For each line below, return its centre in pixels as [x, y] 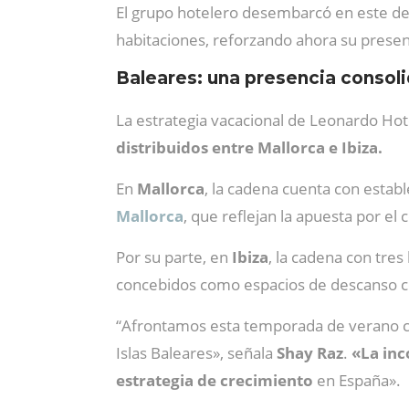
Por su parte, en [174, 257]
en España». [359, 380]
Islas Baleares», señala [196, 353]
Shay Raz [310, 353]
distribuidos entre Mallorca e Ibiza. [249, 147]
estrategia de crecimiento [216, 380]
